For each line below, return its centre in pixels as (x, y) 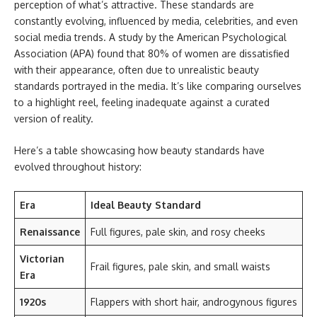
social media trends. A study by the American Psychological (150, 37)
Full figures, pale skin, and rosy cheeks (178, 231)
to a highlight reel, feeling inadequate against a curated (142, 102)
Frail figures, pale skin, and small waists (180, 266)
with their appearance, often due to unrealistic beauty (137, 69)
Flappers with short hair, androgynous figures (194, 301)
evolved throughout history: (78, 167)
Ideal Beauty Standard (146, 204)
